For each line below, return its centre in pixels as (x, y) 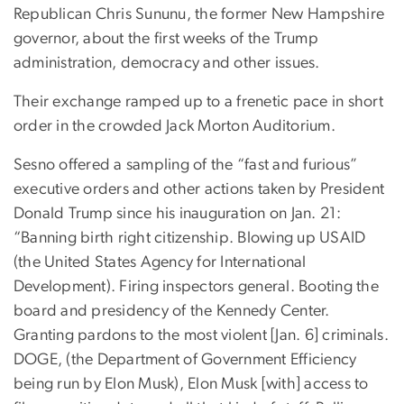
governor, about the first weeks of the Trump (166, 38)
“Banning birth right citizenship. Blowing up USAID (190, 238)
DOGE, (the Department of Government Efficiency (185, 359)
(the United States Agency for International (160, 262)
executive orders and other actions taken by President (199, 189)
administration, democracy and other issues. (167, 63)
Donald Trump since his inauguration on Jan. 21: (178, 213)
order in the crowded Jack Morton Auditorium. (174, 126)
